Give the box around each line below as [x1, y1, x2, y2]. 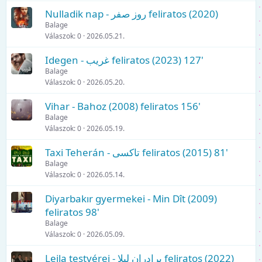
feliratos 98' [45, 205, 99, 219]
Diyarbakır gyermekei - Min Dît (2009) [45, 191, 217, 205]
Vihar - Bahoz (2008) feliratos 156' [45, 99, 201, 113]
